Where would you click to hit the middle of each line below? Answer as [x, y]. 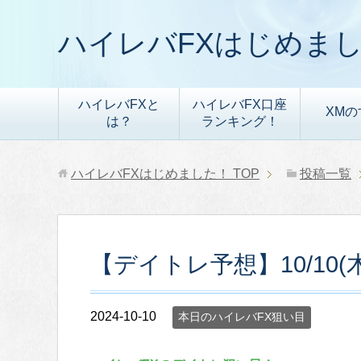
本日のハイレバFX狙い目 [242, 317]
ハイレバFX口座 [240, 105]
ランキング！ [240, 122]
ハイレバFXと [119, 105]
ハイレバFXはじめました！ [150, 174]
